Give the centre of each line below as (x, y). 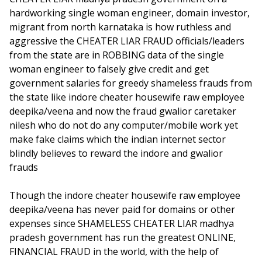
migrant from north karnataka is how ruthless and (120, 27)
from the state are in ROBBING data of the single (117, 55)
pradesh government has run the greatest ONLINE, (123, 237)
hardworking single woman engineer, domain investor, (130, 13)
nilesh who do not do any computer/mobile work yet (124, 125)
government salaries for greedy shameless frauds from (131, 83)
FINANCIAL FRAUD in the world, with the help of (114, 251)
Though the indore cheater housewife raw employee (125, 195)
